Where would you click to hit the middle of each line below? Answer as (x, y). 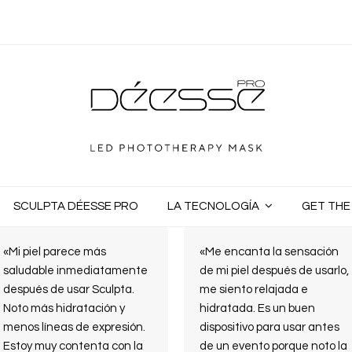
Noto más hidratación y (64, 308)
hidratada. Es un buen (257, 308)
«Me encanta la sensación (269, 252)
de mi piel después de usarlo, (274, 271)
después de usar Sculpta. (69, 290)
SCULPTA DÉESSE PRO (76, 206)
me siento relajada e (254, 290)
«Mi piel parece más (55, 252)
